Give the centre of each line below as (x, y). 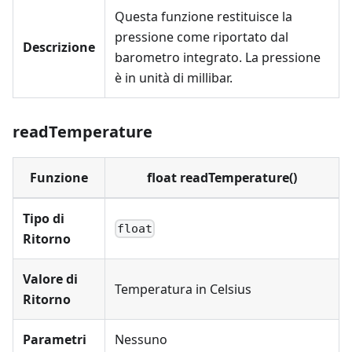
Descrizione (59, 47)
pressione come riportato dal (202, 37)
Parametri (55, 339)
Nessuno (141, 339)
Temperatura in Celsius (183, 289)
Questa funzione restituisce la (203, 16)
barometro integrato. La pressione (218, 57)
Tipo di (44, 218)
